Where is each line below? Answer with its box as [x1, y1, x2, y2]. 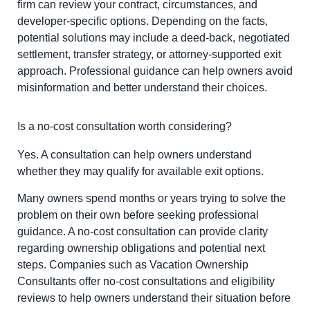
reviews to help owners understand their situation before [17, 291, 291, 304]
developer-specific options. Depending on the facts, [17, 15, 268, 27]
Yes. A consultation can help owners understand [17, 149, 252, 161]
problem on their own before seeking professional [17, 208, 259, 221]
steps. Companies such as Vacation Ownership [17, 258, 248, 271]
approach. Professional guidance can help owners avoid [17, 64, 293, 77]
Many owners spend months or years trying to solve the [17, 192, 286, 204]
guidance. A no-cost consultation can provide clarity [17, 225, 268, 237]
